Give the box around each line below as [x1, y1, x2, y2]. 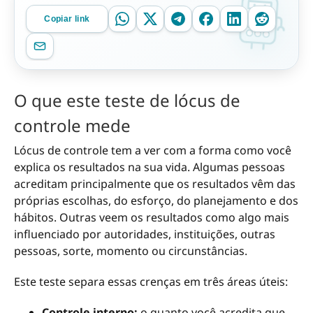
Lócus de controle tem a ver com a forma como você [14, 143, 291, 159]
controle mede [14, 114, 131, 138]
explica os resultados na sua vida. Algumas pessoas [14, 159, 285, 175]
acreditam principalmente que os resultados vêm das [14, 176, 296, 192]
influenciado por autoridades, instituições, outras [14, 226, 275, 242]
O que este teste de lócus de [14, 89, 240, 112]
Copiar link [44, 14, 90, 24]
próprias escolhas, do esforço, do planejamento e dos [14, 193, 298, 209]
